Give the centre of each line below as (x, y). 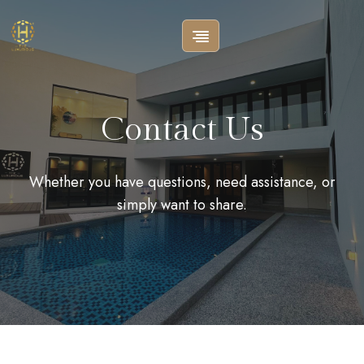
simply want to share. (182, 204)
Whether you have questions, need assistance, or (182, 182)
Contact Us (182, 129)
